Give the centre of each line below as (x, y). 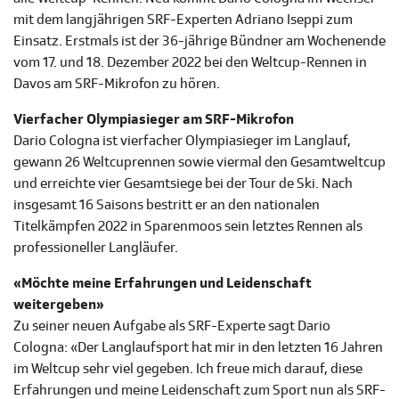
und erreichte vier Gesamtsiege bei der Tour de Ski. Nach (183, 184)
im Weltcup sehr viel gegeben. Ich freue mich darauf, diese (188, 369)
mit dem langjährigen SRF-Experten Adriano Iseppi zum (183, 20)
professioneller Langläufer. (96, 248)
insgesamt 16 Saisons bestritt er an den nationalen (167, 205)
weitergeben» (59, 305)
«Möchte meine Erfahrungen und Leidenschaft (163, 284)
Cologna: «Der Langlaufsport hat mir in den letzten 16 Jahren (198, 348)
